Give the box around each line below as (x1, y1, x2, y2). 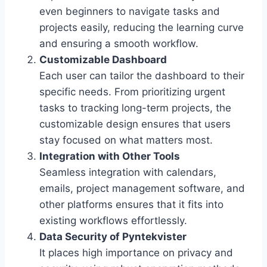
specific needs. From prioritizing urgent (39, 86, 225, 98)
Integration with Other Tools (39, 150, 180, 163)
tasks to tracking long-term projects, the (39, 102, 231, 114)
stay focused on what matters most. (39, 134, 213, 147)
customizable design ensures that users (39, 118, 231, 131)
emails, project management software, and (39, 182, 245, 195)
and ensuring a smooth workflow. (39, 38, 198, 50)
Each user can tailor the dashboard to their (39, 70, 244, 82)
